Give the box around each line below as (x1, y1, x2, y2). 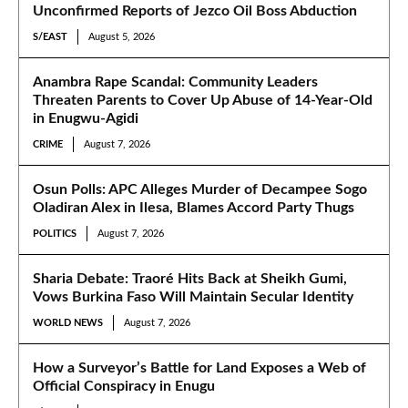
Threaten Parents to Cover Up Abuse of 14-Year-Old (33, 92, 372, 107)
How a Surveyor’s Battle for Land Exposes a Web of (33, 360, 366, 375)
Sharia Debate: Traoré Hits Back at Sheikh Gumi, (33, 270, 347, 286)
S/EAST (33, 31, 67, 42)
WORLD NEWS (33, 317, 103, 328)
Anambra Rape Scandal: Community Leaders (33, 74, 318, 89)
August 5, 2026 (88, 31, 155, 42)
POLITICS (33, 228, 76, 239)
